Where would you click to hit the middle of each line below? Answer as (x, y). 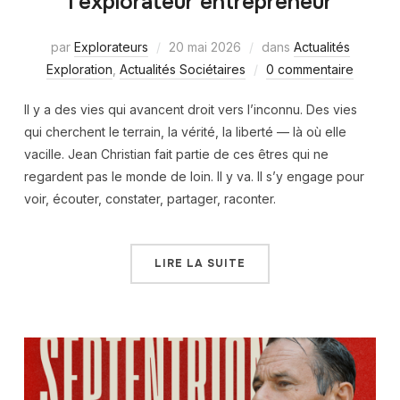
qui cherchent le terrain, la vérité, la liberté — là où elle (185, 131)
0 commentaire (310, 69)
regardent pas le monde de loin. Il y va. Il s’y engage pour (194, 176)
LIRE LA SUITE (200, 263)
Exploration (79, 69)
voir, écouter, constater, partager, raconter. (150, 198)
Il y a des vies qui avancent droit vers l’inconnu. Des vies (190, 109)
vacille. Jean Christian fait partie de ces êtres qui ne (176, 154)
